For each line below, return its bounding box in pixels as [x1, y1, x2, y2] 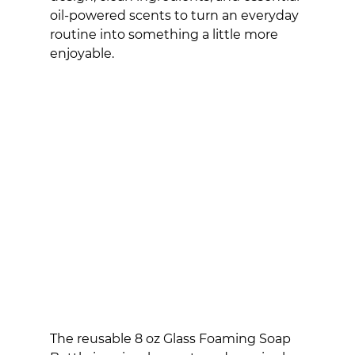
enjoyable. [49, 46, 114, 61]
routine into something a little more [49, 27, 281, 42]
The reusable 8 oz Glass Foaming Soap [49, 330, 294, 346]
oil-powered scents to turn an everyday [49, 8, 302, 23]
